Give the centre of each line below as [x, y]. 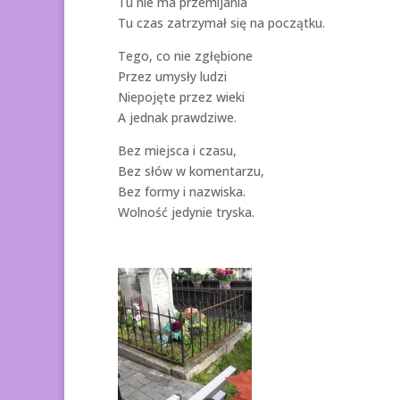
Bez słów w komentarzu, [191, 171]
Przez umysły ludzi [172, 76]
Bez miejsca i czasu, [177, 150]
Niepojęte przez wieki [181, 96]
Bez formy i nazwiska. [182, 191]
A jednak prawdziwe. [177, 117]
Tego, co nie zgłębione [185, 55]
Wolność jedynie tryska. [186, 212]
